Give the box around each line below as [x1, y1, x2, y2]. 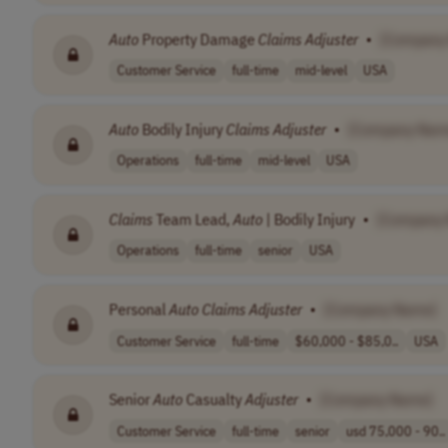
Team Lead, [153, 208, 233, 229]
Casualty [183, 389, 245, 410]
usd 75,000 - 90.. [346, 421, 445, 440]
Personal [109, 299, 169, 320]
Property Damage [139, 28, 258, 49]
